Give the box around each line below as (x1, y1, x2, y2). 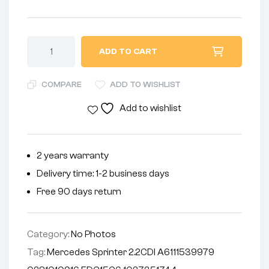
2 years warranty (37, 150, 109, 162)
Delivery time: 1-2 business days (37, 168, 169, 180)
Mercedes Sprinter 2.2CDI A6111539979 (47, 247, 214, 258)
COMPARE (41, 80, 82, 90)
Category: (27, 229, 71, 240)
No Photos (71, 229, 116, 240)
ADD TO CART (99, 47, 157, 57)
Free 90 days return (37, 186, 121, 198)
